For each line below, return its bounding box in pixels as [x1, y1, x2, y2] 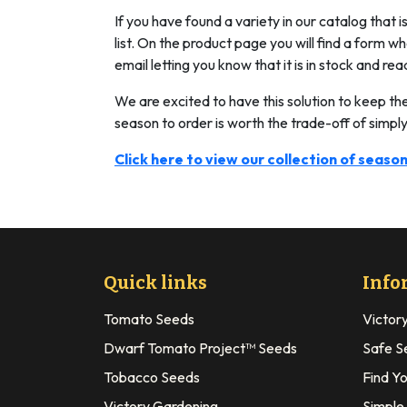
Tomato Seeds [104, 309, 194, 328]
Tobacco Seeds [104, 367, 200, 386]
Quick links [104, 271, 207, 293]
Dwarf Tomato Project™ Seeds [104, 338, 297, 357]
